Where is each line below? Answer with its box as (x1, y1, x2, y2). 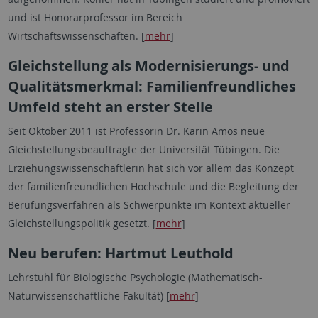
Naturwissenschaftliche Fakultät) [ (7, 289, 170, 302)
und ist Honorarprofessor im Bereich (7, 11, 182, 24)
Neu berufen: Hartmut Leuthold (7, 243, 234, 263)
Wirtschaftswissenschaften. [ (7, 29, 145, 43)
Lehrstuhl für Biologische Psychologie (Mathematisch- (7, 270, 263, 284)
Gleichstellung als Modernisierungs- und (7, 56, 290, 75)
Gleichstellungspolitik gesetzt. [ (7, 216, 156, 230)
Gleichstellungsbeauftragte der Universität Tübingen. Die (7, 143, 280, 156)
